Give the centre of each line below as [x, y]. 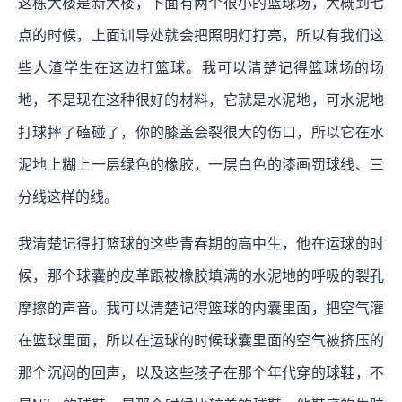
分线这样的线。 [68, 197]
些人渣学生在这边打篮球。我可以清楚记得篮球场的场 [201, 67]
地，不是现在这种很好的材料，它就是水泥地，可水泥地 [201, 100]
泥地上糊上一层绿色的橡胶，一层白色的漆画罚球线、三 [201, 164]
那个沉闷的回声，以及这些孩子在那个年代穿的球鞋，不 [201, 372]
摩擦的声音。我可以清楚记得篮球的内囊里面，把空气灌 [201, 308]
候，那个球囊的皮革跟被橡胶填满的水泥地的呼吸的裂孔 [201, 275]
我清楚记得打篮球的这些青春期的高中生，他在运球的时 [201, 243]
